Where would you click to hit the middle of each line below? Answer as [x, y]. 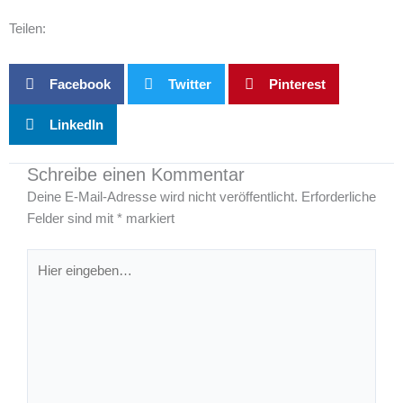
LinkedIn [76, 124]
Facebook [80, 84]
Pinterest [297, 84]
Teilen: [27, 28]
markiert [148, 219]
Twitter [190, 84]
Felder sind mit [72, 219]
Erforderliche [339, 197]
